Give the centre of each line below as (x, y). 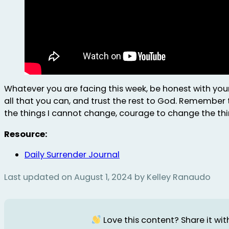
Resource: (26, 134)
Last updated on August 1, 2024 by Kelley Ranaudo (107, 177)
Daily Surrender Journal (72, 154)
